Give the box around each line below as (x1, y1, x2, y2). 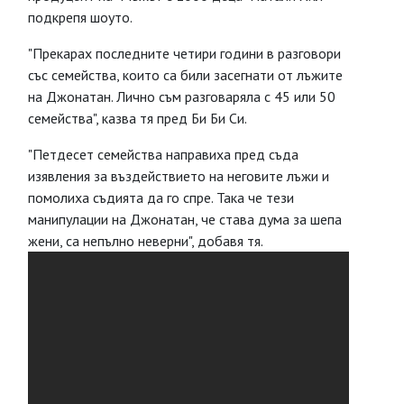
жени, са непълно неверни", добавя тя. (28, 232, 266, 250)
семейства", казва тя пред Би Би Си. (28, 109, 247, 127)
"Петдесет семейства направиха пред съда (28, 145, 298, 163)
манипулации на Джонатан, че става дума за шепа (28, 210, 342, 228)
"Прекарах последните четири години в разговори (28, 44, 341, 62)
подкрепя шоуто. (28, 8, 133, 26)
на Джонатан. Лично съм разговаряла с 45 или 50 (28, 87, 335, 106)
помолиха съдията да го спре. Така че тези (28, 188, 294, 207)
